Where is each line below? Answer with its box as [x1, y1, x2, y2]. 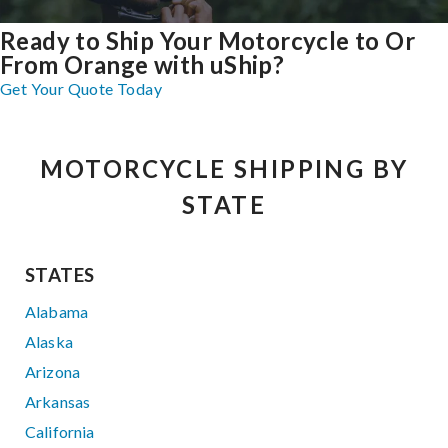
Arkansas [25, 391, 91, 411]
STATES [25, 263, 95, 286]
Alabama [25, 301, 89, 321]
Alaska [25, 331, 73, 351]
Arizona [25, 361, 81, 381]
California [25, 421, 95, 441]
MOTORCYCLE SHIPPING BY [39, 153, 409, 183]
